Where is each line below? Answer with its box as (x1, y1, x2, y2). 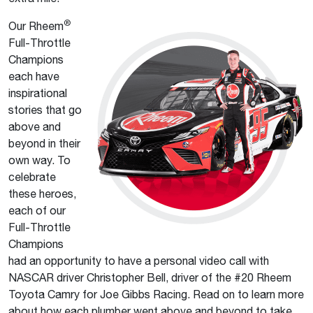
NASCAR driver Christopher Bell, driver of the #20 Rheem (8, 270, 291, 284)
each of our (8, 203, 66, 217)
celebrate (8, 170, 56, 184)
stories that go (8, 103, 82, 117)
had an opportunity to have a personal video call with (8, 254, 269, 268)
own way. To (8, 153, 71, 167)
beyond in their (8, 136, 80, 150)
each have (8, 69, 59, 83)
